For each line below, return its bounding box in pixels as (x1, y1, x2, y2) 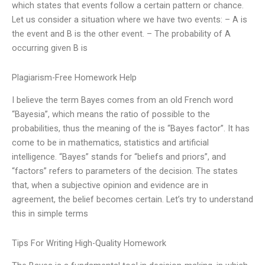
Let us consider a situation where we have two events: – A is (12, 14, 247, 25)
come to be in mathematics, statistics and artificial (12, 137, 209, 148)
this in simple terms (12, 208, 88, 219)
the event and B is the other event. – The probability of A (12, 28, 231, 40)
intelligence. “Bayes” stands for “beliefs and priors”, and (12, 151, 226, 163)
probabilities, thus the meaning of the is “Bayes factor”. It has (12, 123, 250, 134)
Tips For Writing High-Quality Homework (12, 237, 166, 248)
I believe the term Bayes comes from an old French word (12, 95, 233, 106)
